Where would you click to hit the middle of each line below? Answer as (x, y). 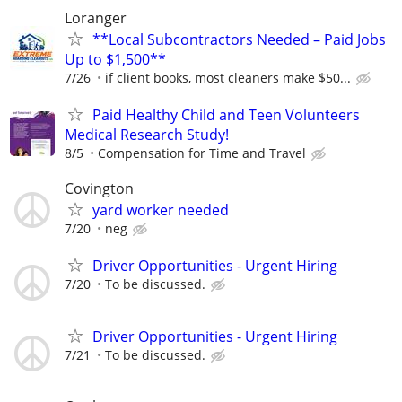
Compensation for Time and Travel (202, 153)
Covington (99, 189)
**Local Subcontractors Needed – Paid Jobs (239, 39)
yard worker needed (161, 210)
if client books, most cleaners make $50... (228, 77)
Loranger (96, 17)
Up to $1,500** (115, 59)
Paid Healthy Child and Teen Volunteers (226, 114)
